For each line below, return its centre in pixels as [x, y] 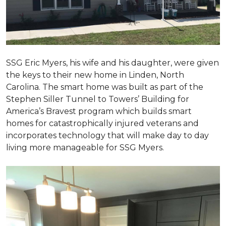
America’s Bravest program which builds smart [99, 111]
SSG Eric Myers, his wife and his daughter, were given [112, 63]
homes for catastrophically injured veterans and [102, 123]
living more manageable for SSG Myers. [85, 147]
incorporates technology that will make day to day [107, 135]
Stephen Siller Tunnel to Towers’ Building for [98, 99]
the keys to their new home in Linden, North [95, 75]
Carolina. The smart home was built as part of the [105, 87]
